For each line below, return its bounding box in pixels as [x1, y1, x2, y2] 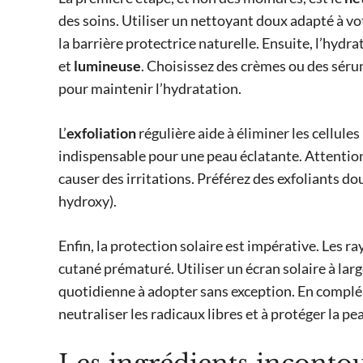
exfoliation [66, 124, 136, 143]
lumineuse [74, 57, 141, 75]
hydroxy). [58, 192, 117, 211]
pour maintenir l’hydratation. [58, 79, 241, 98]
